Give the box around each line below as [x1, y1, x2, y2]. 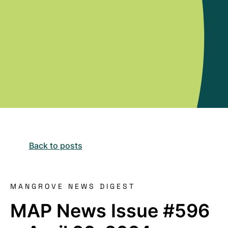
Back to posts [28, 140, 82, 151]
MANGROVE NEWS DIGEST [10, 182, 135, 191]
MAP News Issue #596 [10, 199, 210, 222]
